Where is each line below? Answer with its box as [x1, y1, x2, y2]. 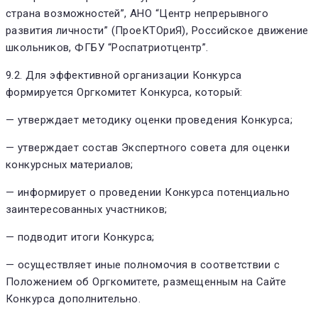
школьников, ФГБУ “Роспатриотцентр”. [6, 40, 209, 54]
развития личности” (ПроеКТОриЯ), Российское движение [6, 23, 309, 37]
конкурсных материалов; [6, 158, 133, 171]
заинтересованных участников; [6, 202, 168, 216]
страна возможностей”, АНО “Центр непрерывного [6, 6, 269, 20]
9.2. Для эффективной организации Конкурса [6, 68, 242, 82]
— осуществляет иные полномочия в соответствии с [6, 258, 280, 271]
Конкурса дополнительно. [6, 292, 141, 305]
